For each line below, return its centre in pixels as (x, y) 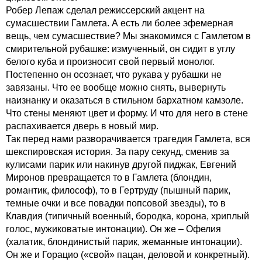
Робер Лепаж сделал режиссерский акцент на (105, 10)
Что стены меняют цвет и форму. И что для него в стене (127, 113)
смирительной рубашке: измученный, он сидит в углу (120, 49)
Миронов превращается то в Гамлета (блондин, (109, 177)
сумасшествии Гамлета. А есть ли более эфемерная (120, 23)
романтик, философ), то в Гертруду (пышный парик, (118, 190)
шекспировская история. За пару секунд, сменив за (118, 151)
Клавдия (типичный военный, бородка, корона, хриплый (127, 216)
